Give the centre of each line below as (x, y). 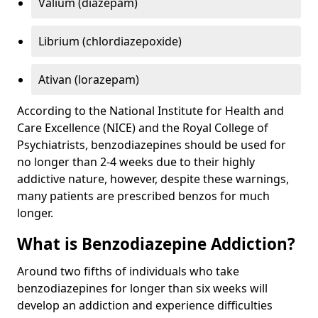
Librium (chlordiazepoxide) (110, 41)
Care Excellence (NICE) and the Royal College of (143, 127)
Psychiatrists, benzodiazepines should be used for (152, 144)
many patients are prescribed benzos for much (143, 196)
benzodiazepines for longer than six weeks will (142, 288)
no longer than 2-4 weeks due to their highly (136, 161)
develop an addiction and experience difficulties (145, 305)
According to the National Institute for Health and (150, 110)
